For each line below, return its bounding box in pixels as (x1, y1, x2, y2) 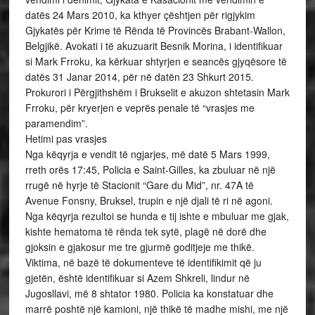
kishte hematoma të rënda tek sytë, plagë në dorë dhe (25, 224, 266, 238)
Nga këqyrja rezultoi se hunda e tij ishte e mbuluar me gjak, (25, 209, 289, 223)
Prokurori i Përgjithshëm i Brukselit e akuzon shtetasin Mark (25, 85, 290, 99)
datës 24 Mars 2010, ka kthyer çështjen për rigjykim (25, 8, 255, 22)
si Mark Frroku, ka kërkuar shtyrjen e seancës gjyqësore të (25, 54, 287, 68)
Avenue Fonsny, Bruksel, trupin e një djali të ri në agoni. (25, 193, 273, 207)
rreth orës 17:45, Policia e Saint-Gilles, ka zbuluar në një (25, 162, 276, 176)
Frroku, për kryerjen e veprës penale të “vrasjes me (25, 101, 255, 115)
